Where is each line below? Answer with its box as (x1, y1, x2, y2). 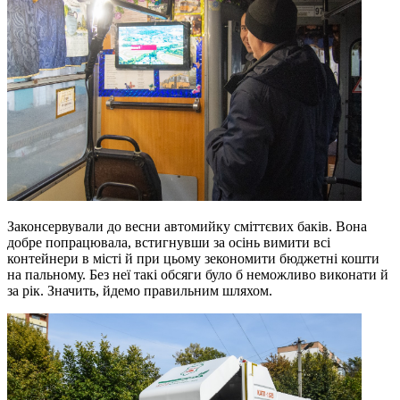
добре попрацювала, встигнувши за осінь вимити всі (7, 234, 330, 250)
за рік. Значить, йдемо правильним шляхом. (7, 282, 272, 298)
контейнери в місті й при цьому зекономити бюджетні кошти (7, 250, 379, 266)
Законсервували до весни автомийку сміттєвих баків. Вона (7, 218, 367, 234)
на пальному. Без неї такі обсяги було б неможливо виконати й (7, 266, 388, 282)
